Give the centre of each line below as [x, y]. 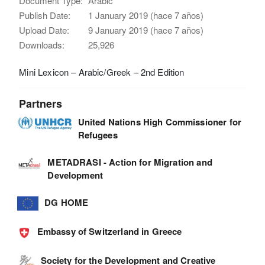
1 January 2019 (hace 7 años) [146, 15]
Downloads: [42, 45]
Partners [41, 104]
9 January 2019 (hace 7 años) [146, 30]
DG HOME [67, 203]
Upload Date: [44, 30]
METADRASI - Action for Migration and [130, 162]
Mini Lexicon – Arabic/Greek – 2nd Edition [102, 72]
